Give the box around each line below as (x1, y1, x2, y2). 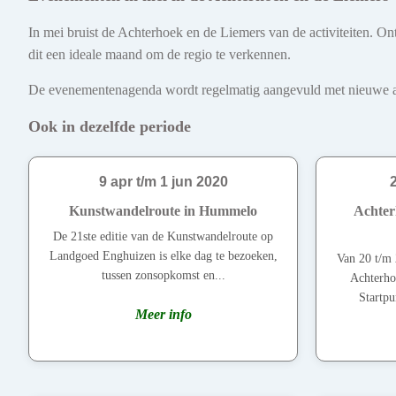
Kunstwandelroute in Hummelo (69, 203, 257, 219)
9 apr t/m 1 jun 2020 (98, 174, 228, 190)
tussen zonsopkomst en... (101, 269, 225, 283)
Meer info (134, 307, 192, 323)
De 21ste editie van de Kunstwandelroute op (53, 230, 273, 244)
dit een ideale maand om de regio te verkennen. (28, 47, 291, 63)
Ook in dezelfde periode (28, 118, 191, 136)
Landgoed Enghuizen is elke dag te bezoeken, (49, 249, 278, 263)
